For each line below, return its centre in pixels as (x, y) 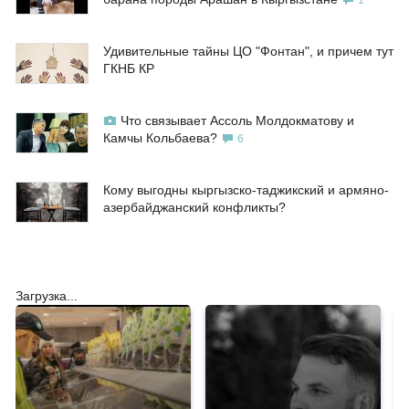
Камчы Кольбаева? (160, 138)
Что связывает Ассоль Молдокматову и (237, 121)
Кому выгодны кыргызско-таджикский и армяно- (246, 190)
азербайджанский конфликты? (194, 208)
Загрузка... (47, 296)
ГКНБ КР (129, 69)
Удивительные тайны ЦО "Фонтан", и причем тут (248, 52)
